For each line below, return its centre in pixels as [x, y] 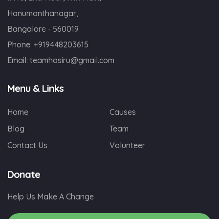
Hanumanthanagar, [43, 13]
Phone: [21, 44]
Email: [19, 60]
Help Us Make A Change [51, 197]
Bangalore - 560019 [43, 29]
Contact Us [27, 145]
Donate [24, 174]
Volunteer [127, 145]
